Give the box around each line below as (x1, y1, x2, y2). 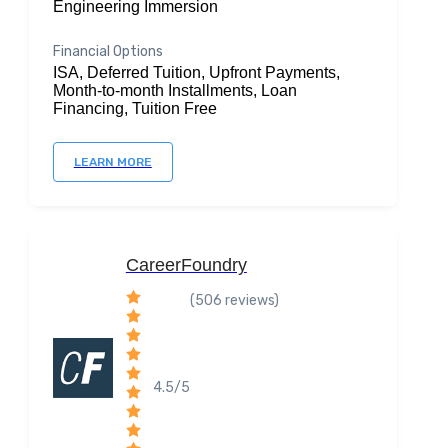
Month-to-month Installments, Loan (52, 82, 297, 99)
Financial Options (52, 43, 163, 60)
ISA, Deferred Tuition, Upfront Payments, (52, 64, 340, 81)
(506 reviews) (189, 292, 279, 309)
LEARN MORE (73, 155, 152, 169)
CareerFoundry (125, 255, 247, 275)
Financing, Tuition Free (52, 100, 217, 117)
